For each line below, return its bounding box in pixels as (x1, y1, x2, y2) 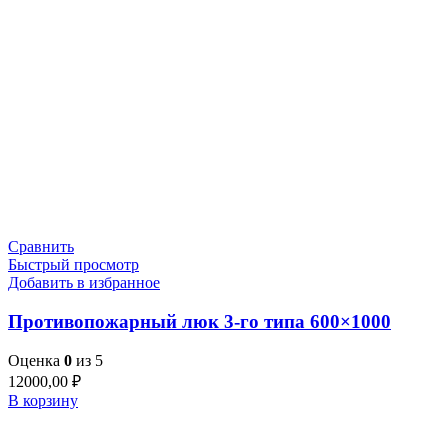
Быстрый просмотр (8, 256, 139, 274)
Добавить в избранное (8, 274, 160, 292)
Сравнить (8, 238, 74, 256)
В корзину (8, 391, 78, 409)
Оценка (8, 351, 64, 369)
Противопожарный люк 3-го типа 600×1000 (8, 311, 391, 333)
